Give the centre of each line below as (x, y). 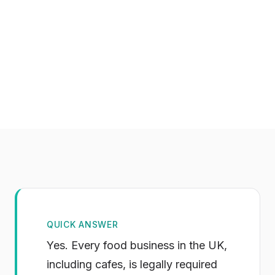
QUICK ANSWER (83, 224)
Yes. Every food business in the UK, (137, 245)
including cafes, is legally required (132, 264)
